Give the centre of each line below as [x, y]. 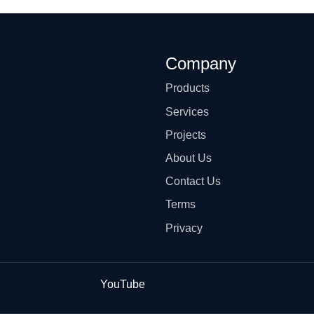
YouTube [122, 284]
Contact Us [193, 182]
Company [201, 64]
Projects [186, 135]
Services [187, 111]
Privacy [184, 228]
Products [187, 88]
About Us [189, 158]
